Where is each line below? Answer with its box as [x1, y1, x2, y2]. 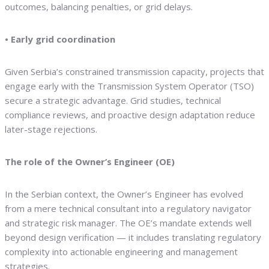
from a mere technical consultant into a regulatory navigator [5, 202, 252, 215]
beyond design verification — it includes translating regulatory [5, 231, 261, 244]
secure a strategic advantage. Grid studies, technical [5, 94, 221, 107]
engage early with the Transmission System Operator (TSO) [5, 80, 254, 92]
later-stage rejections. [5, 123, 97, 136]
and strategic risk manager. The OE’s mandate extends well [5, 217, 252, 229]
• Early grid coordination [5, 33, 115, 46]
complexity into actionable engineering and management [5, 246, 238, 258]
